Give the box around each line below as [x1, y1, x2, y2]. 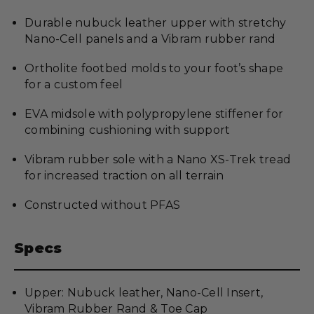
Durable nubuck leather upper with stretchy [25, 16, 287, 29]
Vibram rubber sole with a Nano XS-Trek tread [25, 153, 292, 166]
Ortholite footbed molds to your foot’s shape [25, 62, 283, 75]
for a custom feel [25, 78, 123, 91]
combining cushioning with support [25, 123, 231, 137]
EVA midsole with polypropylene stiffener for [25, 107, 283, 121]
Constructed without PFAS [25, 198, 180, 212]
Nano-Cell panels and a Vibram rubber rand [25, 32, 276, 46]
